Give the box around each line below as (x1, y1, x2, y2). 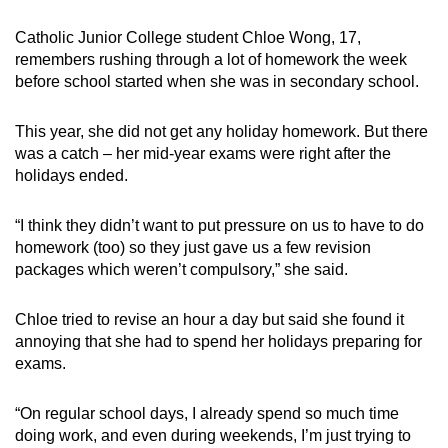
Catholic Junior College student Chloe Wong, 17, (15, 28, 361, 46)
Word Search (106, 59, 205, 77)
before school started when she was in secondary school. (15, 72, 419, 90)
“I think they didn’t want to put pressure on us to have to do (15, 216, 424, 234)
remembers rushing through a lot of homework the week (15, 50, 407, 68)
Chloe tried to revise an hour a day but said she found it (15, 310, 404, 328)
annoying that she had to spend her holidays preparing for (15, 332, 422, 350)
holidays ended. (15, 166, 128, 184)
